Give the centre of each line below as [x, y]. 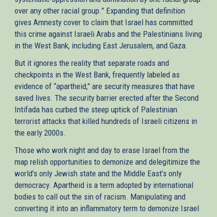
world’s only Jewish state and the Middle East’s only [98, 173]
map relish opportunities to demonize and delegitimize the [107, 162]
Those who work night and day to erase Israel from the [102, 150]
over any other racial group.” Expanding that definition [100, 10]
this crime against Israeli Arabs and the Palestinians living [108, 34]
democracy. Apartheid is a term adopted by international [104, 185]
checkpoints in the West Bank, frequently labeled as [97, 74]
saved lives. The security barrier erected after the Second [107, 98]
